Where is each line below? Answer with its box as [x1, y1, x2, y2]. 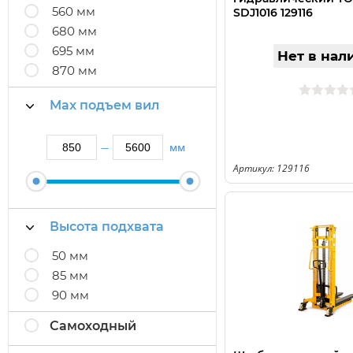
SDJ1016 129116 [233, 6, 313, 20]
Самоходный [50, 318, 136, 333]
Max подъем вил [50, 98, 159, 113]
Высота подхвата [50, 219, 164, 234]
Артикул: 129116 [233, 162, 310, 175]
